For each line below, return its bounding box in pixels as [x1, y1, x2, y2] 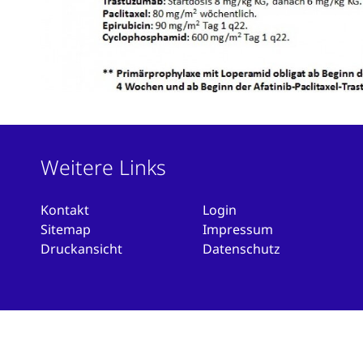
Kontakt [41, 201, 89, 220]
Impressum [203, 220, 274, 239]
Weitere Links [41, 153, 166, 181]
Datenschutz [203, 240, 281, 258]
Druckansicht [41, 240, 122, 258]
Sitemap [41, 220, 91, 239]
